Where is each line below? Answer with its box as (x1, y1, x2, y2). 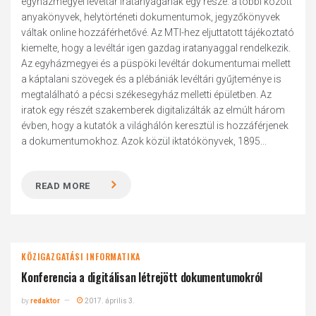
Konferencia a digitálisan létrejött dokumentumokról (21, 269, 262, 286)
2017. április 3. (83, 297, 135, 305)
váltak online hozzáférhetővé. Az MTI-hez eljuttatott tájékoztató (21, 27, 295, 38)
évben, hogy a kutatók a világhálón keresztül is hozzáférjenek (21, 120, 289, 131)
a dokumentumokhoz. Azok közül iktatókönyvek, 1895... (21, 135, 267, 147)
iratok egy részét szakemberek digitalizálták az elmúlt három (21, 104, 286, 116)
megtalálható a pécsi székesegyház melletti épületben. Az (21, 89, 272, 100)
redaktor (30, 297, 61, 305)
